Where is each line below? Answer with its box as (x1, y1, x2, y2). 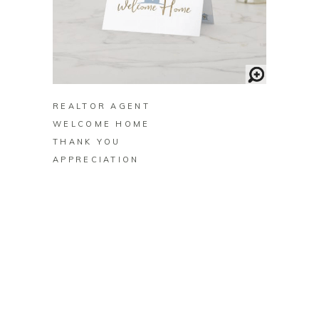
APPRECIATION (53, 155, 140, 165)
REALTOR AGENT (53, 101, 150, 112)
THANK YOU (53, 137, 121, 147)
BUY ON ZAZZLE (113, 62, 206, 73)
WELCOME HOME (53, 119, 150, 130)
